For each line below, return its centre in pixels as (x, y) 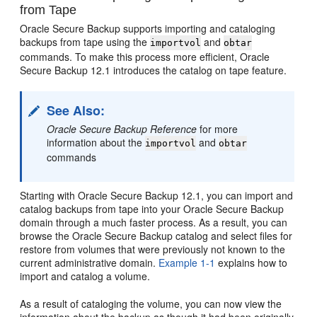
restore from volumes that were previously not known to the (153, 249)
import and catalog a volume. (85, 276)
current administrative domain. (90, 262)
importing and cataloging (220, 28)
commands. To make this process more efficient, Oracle (145, 56)
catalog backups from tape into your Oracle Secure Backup (152, 208)
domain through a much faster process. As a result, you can (154, 222)
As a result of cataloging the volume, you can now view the (151, 303)
